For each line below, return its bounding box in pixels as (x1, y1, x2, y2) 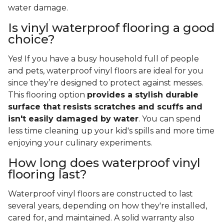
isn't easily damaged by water (8, 114, 138, 124)
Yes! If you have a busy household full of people (8, 54, 199, 64)
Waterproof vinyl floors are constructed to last (8, 189, 193, 199)
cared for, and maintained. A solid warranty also (8, 213, 194, 223)
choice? (8, 32, 55, 47)
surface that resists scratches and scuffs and (8, 102, 202, 112)
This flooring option (8, 90, 87, 100)
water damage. (8, 3, 72, 13)
